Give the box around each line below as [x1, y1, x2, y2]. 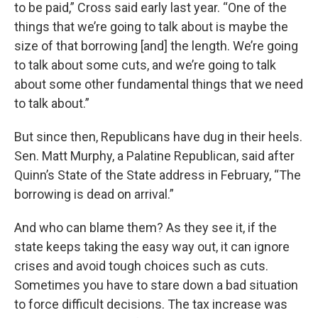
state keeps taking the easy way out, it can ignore [14, 238, 290, 254]
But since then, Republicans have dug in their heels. [14, 128, 302, 144]
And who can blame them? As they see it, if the [14, 219, 277, 235]
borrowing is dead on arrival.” [14, 186, 174, 202]
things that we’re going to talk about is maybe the [14, 18, 288, 34]
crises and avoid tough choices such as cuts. [14, 258, 268, 273]
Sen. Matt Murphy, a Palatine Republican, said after [14, 148, 295, 163]
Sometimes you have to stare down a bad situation [14, 277, 298, 292]
